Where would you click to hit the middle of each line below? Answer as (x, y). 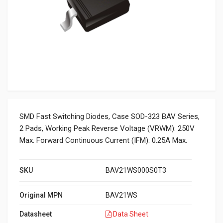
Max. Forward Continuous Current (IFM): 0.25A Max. (103, 140)
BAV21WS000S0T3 (136, 170)
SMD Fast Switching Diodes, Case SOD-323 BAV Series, (110, 116)
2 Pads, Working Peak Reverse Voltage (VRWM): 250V (107, 128)
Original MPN (41, 195)
